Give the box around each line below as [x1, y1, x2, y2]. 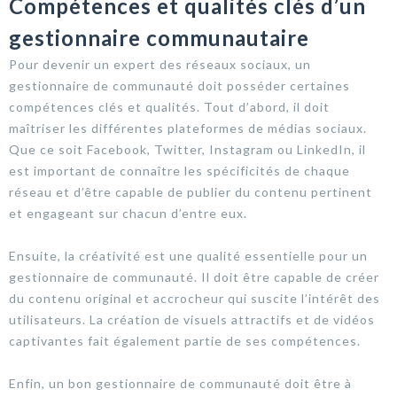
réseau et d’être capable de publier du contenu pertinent [9, 183, 372, 199]
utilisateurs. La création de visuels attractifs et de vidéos [9, 311, 375, 327]
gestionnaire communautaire [9, 24, 309, 51]
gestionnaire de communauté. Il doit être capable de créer [9, 269, 379, 284]
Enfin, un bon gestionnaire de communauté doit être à [9, 375, 352, 391]
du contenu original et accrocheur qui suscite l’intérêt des [9, 290, 380, 306]
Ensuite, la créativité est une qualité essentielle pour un [9, 247, 368, 263]
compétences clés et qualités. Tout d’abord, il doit [9, 98, 330, 114]
